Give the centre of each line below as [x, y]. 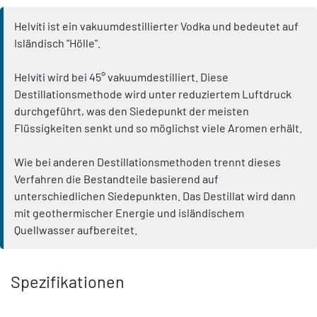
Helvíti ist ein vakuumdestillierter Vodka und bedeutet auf [156, 26]
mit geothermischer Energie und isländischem [129, 213]
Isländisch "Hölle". [57, 43]
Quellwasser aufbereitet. [76, 230]
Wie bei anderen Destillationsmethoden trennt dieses [148, 162]
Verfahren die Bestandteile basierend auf [116, 179]
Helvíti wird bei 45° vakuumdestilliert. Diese [121, 77]
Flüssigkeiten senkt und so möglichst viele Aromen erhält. [158, 128]
